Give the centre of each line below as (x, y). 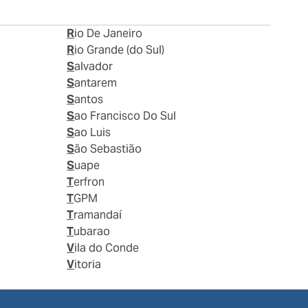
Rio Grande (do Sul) (120, 50)
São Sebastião (108, 149)
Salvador (94, 67)
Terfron (89, 182)
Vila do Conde (107, 248)
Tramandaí (98, 215)
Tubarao (92, 232)
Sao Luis (93, 133)
